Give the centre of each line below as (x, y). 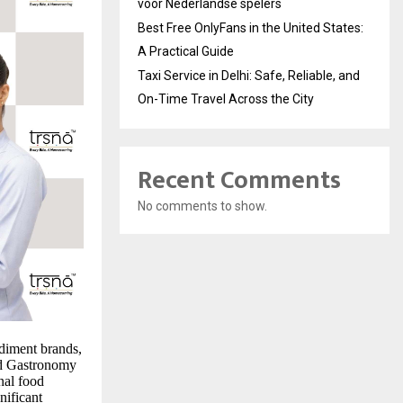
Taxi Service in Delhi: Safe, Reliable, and (249, 76)
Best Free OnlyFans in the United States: (251, 28)
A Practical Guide (186, 51)
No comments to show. (202, 206)
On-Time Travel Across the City (226, 99)
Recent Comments (239, 180)
